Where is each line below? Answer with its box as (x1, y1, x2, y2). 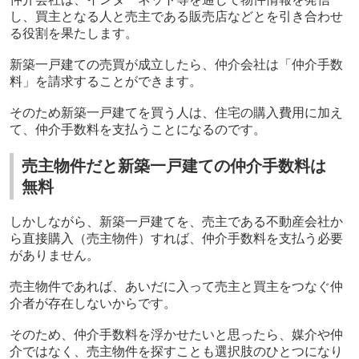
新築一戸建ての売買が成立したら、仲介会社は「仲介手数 (9, 58, 343, 72)
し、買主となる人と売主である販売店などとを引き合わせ (9, 10, 343, 24)
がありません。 (9, 248, 99, 263)
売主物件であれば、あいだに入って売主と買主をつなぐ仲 (9, 280, 343, 294)
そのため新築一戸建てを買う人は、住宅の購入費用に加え (9, 106, 343, 120)
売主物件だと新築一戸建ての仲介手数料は (21, 157, 326, 175)
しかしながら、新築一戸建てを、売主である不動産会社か (9, 215, 343, 229)
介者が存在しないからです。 (9, 296, 176, 311)
